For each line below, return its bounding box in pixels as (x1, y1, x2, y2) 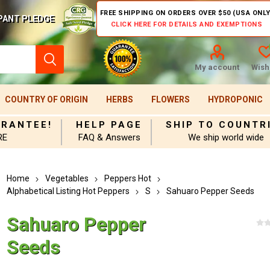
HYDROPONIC (207, 95, 263, 104)
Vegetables (45, 174, 89, 183)
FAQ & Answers (78, 132, 140, 143)
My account (194, 63, 239, 72)
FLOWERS (151, 95, 190, 104)
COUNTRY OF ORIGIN (4, 95, 88, 104)
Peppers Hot (104, 174, 152, 183)
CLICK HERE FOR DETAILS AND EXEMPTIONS (110, 20, 263, 28)
